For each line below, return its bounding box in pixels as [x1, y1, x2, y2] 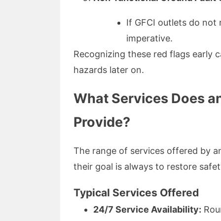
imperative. [126, 33, 173, 44]
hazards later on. [74, 65, 144, 75]
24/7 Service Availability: [93, 204, 201, 215]
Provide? [74, 114, 130, 131]
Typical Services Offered [74, 186, 199, 199]
